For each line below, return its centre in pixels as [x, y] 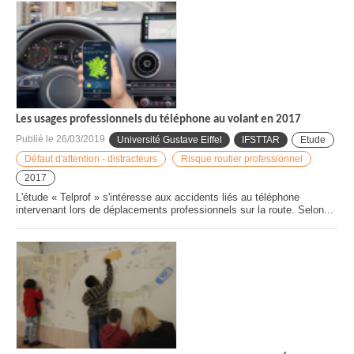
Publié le [36, 139]
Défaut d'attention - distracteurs [91, 158]
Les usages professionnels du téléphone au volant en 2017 [158, 119]
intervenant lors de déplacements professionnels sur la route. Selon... [175, 209]
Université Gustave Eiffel [169, 139]
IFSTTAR [261, 139]
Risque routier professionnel [242, 158]
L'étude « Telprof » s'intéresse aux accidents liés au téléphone [158, 197]
